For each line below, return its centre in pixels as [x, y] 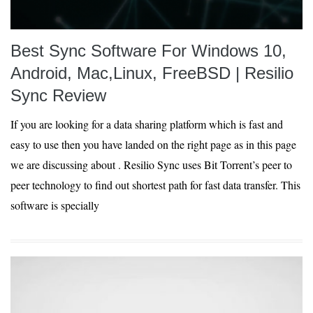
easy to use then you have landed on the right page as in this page [153, 144]
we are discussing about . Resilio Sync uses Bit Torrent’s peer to [151, 165]
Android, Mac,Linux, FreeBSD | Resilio [152, 73]
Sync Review [58, 95]
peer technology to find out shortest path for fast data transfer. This [155, 185]
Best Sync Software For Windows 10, [148, 51]
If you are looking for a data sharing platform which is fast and [147, 124]
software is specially [55, 205]
